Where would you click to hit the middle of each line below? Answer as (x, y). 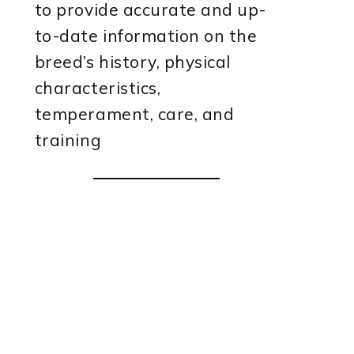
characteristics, (98, 87)
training (68, 139)
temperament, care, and (134, 113)
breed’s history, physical (132, 61)
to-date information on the (146, 35)
